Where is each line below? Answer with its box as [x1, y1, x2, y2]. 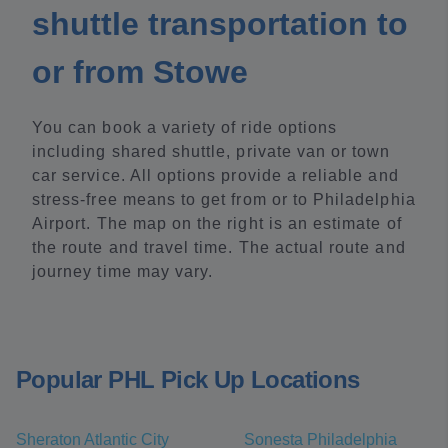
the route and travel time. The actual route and [32, 239, 406, 256]
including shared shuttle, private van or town [32, 143, 391, 160]
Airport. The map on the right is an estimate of [32, 215, 402, 232]
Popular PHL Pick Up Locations [16, 366, 360, 393]
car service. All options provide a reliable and [32, 167, 399, 184]
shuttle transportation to [32, 6, 408, 42]
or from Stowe [32, 54, 248, 90]
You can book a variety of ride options [32, 119, 338, 136]
